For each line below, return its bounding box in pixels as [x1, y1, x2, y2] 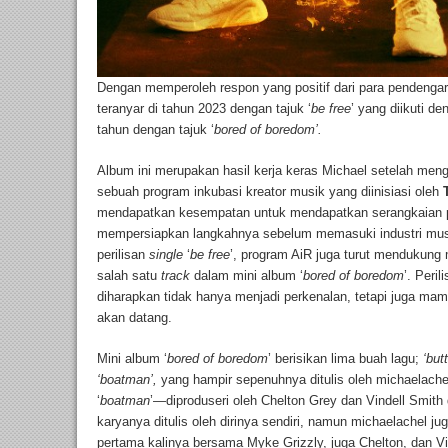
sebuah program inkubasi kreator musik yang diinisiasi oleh [97, 184, 443, 200]
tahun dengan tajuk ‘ [97, 122, 214, 138]
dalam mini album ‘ [194, 268, 303, 284]
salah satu [97, 268, 161, 284]
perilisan [97, 247, 149, 263]
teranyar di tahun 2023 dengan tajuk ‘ [97, 101, 311, 117]
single [149, 247, 187, 263]
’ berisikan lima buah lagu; [268, 351, 423, 367]
